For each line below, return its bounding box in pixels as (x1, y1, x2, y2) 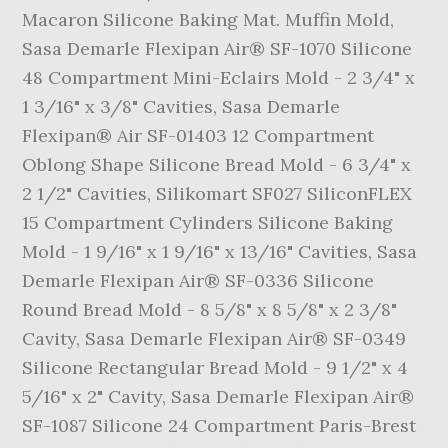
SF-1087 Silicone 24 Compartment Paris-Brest (22, 414, 417, 437)
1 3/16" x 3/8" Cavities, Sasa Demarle (22, 95, 341, 118)
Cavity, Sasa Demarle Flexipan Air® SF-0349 (22, 327, 407, 350)
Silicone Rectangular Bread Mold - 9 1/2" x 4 (22, 356, 409, 379)
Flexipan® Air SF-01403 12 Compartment (22, 124, 375, 147)
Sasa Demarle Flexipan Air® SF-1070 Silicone (22, 37, 413, 60)
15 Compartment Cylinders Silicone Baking (22, 211, 394, 234)
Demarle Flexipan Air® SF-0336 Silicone (22, 269, 375, 292)
